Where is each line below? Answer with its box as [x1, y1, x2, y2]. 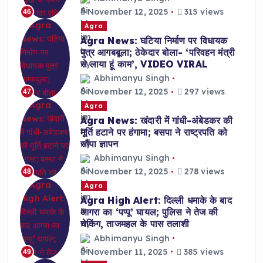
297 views [181, 86, 225, 97]
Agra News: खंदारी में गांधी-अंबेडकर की [80, 114, 233, 126]
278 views [181, 166, 225, 177]
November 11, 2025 [85, 246, 168, 257]
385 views [181, 246, 224, 257]
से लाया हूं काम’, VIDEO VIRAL [80, 58, 208, 70]
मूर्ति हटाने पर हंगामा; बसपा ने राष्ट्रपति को [80, 126, 227, 138]
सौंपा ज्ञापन [80, 137, 119, 150]
